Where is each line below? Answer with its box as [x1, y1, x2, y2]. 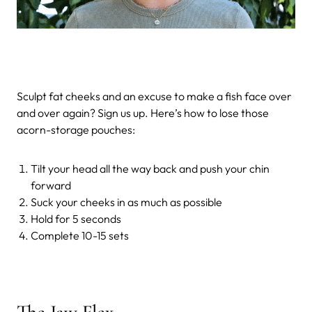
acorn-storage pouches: [17, 122, 135, 136]
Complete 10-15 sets [31, 228, 129, 242]
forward [31, 178, 71, 192]
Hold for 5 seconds [31, 211, 121, 226]
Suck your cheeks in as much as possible [31, 194, 222, 209]
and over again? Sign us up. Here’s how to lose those [17, 105, 269, 120]
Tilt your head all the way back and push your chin [31, 161, 270, 175]
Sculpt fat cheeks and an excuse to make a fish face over [17, 88, 292, 103]
